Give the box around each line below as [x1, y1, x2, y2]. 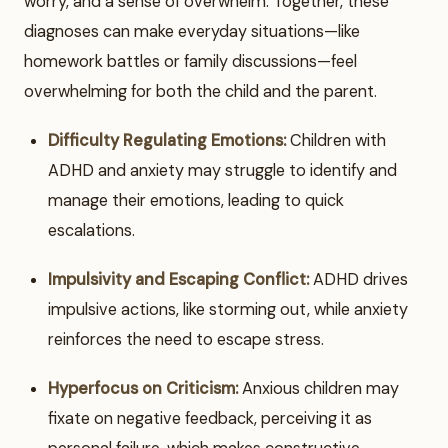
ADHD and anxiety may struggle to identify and [48, 159, 397, 181]
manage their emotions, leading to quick [48, 189, 344, 211]
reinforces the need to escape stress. [48, 329, 324, 351]
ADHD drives [309, 269, 408, 291]
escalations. [48, 219, 135, 241]
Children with [286, 129, 386, 151]
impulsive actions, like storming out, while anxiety [48, 299, 408, 321]
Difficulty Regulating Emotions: [48, 129, 286, 151]
